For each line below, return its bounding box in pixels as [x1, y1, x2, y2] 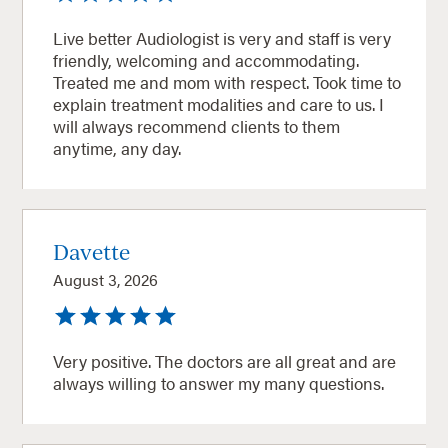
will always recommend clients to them [53, 113, 341, 138]
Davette [53, 237, 131, 265]
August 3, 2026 [53, 267, 159, 291]
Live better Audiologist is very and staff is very [53, 25, 392, 50]
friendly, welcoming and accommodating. [53, 47, 360, 72]
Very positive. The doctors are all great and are [53, 348, 397, 373]
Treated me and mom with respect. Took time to [53, 69, 402, 94]
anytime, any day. [53, 135, 182, 160]
